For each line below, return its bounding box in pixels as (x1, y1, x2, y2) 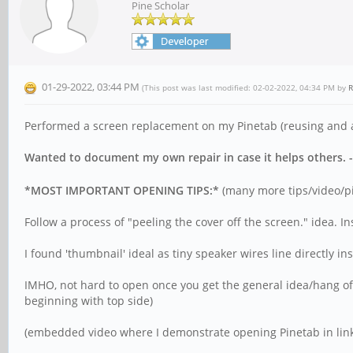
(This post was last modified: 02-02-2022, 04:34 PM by (142, 82, 348, 93)
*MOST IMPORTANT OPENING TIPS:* (24, 182, 219, 198)
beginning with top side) (24, 292, 153, 308)
